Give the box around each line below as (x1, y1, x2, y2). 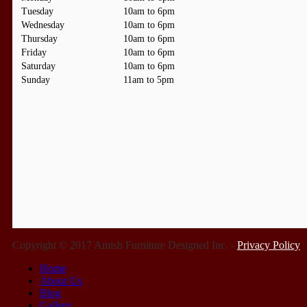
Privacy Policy (237, 238, 300, 251)
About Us (40, 274, 82, 286)
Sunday (21, 74, 50, 85)
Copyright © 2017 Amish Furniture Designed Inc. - (12, 238, 237, 251)
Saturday (21, 60, 56, 71)
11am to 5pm (123, 74, 174, 85)
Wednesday (21, 19, 64, 30)
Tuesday (21, 5, 53, 16)
